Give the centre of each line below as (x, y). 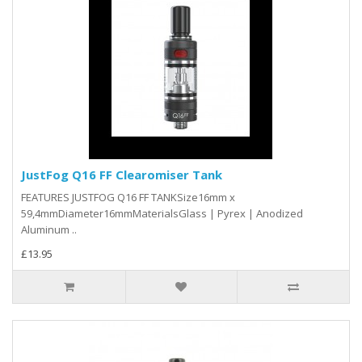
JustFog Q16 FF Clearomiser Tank (122, 174)
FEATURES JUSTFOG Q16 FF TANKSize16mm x (128, 197)
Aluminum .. (49, 229)
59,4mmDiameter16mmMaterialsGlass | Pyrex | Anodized (162, 213)
